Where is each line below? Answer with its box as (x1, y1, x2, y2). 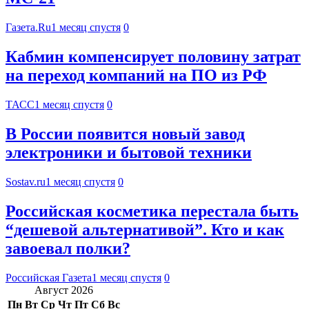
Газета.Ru (6, 21, 51, 34)
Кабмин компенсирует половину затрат (6, 48, 301, 66)
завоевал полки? (6, 239, 130, 257)
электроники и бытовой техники (6, 143, 252, 162)
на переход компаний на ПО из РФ (6, 66, 267, 85)
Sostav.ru (6, 175, 46, 188)
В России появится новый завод (6, 125, 245, 143)
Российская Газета (6, 271, 92, 283)
